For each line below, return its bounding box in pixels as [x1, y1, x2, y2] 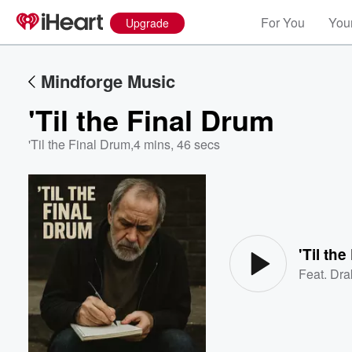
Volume [276, 212, 318, 225]
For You [261, 13, 305, 31]
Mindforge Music [41, 68, 175, 93]
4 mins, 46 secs [134, 135, 220, 153]
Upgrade [126, 15, 169, 31]
